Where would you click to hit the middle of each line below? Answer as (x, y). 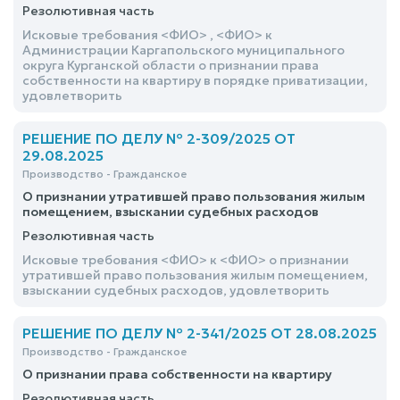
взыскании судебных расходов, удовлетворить (176, 290)
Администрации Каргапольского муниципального (183, 50)
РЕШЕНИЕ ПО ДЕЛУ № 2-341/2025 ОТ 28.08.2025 (200, 333)
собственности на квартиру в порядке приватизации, (195, 80)
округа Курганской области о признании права (171, 65)
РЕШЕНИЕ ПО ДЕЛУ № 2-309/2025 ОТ (159, 138)
